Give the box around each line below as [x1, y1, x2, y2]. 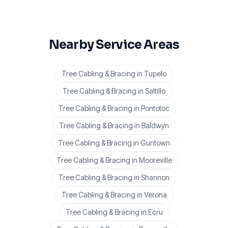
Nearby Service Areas [48, 37, 180, 52]
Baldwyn [141, 121, 169, 130]
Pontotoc [141, 103, 169, 112]
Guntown [140, 138, 170, 147]
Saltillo [145, 86, 165, 95]
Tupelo [144, 69, 166, 78]
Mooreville [138, 155, 172, 164]
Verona [144, 190, 167, 199]
